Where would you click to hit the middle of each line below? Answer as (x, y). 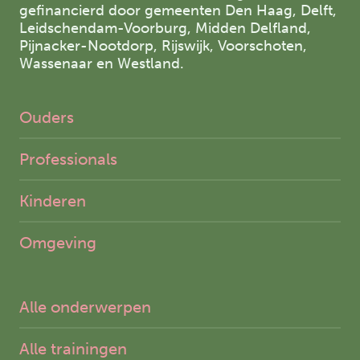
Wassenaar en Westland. (102, 64)
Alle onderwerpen (85, 307)
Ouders (47, 117)
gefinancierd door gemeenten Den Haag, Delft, (178, 11)
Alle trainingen (73, 349)
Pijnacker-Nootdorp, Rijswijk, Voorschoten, (163, 46)
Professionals (68, 159)
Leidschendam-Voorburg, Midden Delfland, (165, 29)
